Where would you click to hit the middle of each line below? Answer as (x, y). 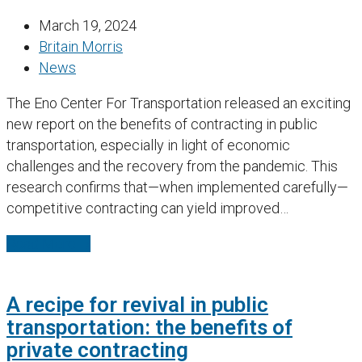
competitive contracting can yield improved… (147, 208)
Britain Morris (81, 47)
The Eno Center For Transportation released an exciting (179, 103)
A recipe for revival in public (137, 304)
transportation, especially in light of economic (148, 145)
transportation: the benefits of (149, 327)
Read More (41, 244)
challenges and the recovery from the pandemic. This (172, 166)
